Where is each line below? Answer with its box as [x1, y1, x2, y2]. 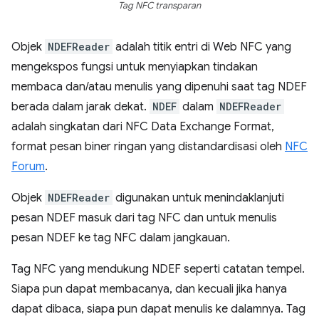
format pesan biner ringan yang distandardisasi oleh [11, 140, 285, 155]
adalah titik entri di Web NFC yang [113, 40, 291, 55]
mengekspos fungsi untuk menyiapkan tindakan [11, 60, 258, 75]
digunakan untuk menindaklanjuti [113, 191, 284, 206]
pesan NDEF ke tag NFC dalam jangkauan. [11, 231, 230, 246]
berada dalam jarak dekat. [11, 100, 150, 115]
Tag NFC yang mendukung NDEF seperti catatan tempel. [11, 262, 305, 277]
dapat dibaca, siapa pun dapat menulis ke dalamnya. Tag [11, 302, 305, 317]
